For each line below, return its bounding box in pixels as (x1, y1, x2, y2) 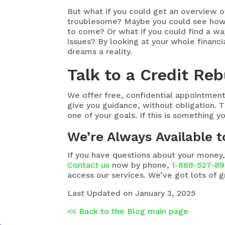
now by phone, (109, 160, 172, 170)
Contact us (67, 160, 110, 170)
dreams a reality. (67, 46, 133, 56)
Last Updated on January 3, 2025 (67, 188, 196, 198)
